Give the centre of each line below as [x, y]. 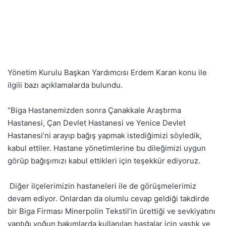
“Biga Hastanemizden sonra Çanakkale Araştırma [94, 110]
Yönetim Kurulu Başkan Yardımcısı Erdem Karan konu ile [107, 72]
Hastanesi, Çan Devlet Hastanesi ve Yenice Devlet [97, 123]
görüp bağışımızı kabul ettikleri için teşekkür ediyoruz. [104, 161]
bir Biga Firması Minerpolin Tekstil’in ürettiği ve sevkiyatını [111, 211]
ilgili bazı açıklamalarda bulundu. [65, 85]
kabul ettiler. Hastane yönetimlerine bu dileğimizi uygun [107, 148]
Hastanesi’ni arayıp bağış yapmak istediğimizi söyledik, [105, 135]
